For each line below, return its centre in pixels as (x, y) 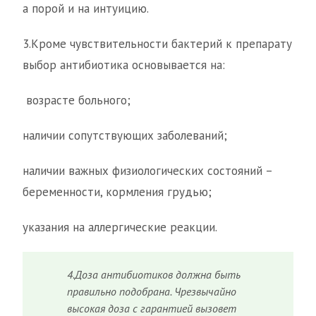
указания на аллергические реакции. (120, 227)
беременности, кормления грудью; (117, 192)
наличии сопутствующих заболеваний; (125, 136)
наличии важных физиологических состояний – (147, 171)
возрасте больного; (77, 101)
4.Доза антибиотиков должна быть (154, 275)
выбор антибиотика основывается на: (124, 65)
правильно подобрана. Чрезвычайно (152, 292)
